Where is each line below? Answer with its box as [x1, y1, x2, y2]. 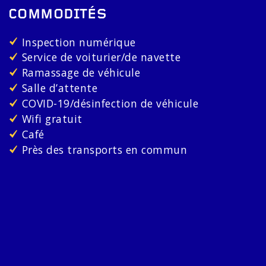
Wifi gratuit [21, 112, 83, 126]
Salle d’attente [21, 81, 98, 96]
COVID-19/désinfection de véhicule [21, 96, 199, 111]
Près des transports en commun [21, 142, 188, 157]
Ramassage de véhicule [21, 65, 141, 80]
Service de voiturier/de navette [21, 50, 181, 65]
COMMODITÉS [8, 8, 107, 23]
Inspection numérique [21, 34, 136, 49]
